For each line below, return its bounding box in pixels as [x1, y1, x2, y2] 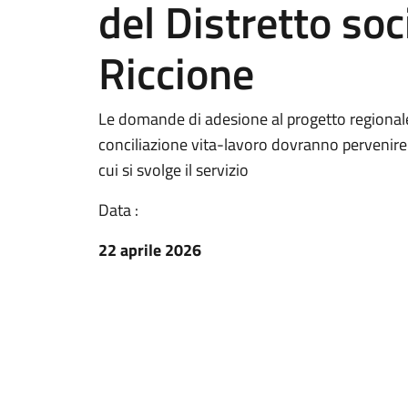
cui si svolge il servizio [98, 158, 249, 182]
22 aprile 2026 [98, 238, 201, 262]
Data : [98, 198, 138, 222]
